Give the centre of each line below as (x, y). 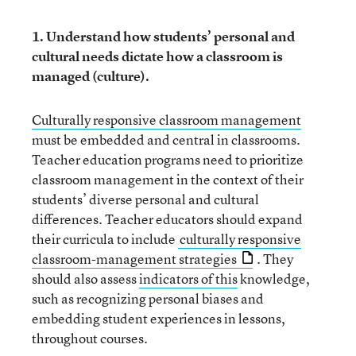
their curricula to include (105, 238)
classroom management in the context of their (168, 179)
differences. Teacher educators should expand (167, 219)
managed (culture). (91, 75)
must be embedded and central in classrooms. (166, 139)
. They (275, 258)
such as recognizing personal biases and (148, 298)
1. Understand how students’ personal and (163, 36)
